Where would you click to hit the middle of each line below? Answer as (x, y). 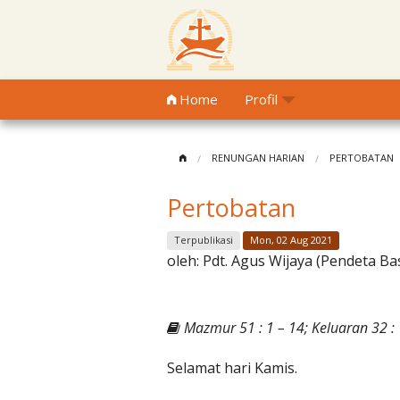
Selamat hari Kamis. (232, 368)
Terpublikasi (204, 240)
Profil (261, 99)
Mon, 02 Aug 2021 (291, 240)
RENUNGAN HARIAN (258, 158)
